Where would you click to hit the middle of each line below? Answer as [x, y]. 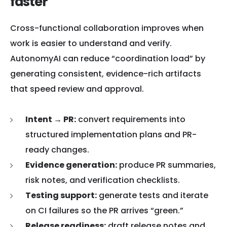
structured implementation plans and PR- [111, 134]
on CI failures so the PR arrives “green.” [104, 210]
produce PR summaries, [166, 165]
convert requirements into [131, 119]
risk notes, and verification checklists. [103, 180]
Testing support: [61, 195]
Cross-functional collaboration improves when [107, 28]
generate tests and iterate [153, 195]
